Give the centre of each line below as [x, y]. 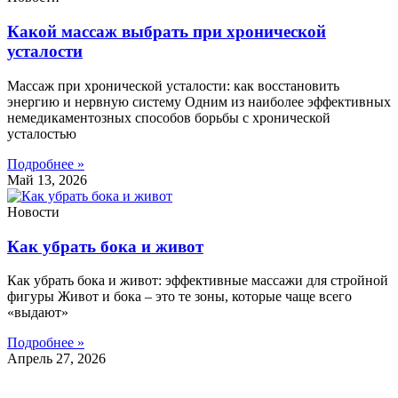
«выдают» [38, 313]
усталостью [42, 133]
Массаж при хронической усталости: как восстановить [173, 85]
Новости [33, 211]
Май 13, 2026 [47, 179]
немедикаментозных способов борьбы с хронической [169, 117]
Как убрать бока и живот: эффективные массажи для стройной [198, 281]
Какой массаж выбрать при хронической [167, 32]
